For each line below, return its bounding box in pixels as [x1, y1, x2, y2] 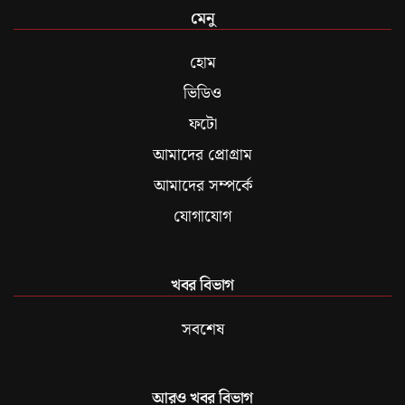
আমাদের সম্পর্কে [153, 173, 252, 199]
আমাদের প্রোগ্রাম [153, 142, 252, 168]
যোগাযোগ [174, 203, 231, 230]
